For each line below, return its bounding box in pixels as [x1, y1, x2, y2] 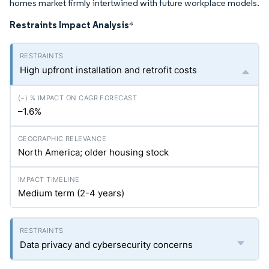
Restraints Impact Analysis [10, 19, 129, 31]
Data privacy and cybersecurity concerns [20, 239, 193, 250]
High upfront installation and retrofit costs [20, 64, 197, 76]
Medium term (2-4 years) [18, 187, 124, 199]
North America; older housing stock [18, 147, 169, 158]
